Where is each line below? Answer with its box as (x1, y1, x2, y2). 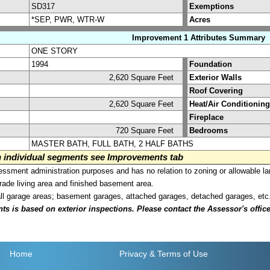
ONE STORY (31, 46, 78, 55)
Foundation (189, 59, 232, 69)
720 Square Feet (116, 125, 181, 135)
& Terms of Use (149, 249, 208, 259)
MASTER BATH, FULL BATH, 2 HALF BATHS (31, 139, 193, 148)
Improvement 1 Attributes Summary (132, 33, 265, 42)
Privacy (119, 249, 147, 259)
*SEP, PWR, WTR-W (31, 14, 104, 24)
